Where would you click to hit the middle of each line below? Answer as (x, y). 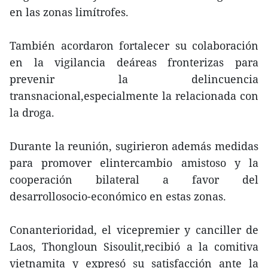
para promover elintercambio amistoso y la (134, 163)
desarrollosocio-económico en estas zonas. (118, 196)
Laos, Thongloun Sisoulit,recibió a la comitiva (134, 246)
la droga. (32, 112)
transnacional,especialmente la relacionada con (134, 96)
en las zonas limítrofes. (69, 12)
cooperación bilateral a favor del (134, 179)
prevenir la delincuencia (134, 79)
